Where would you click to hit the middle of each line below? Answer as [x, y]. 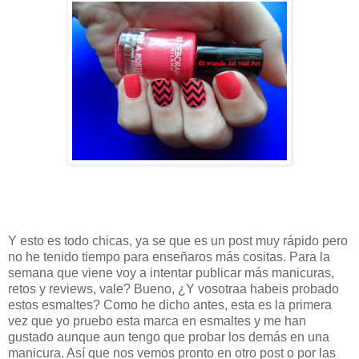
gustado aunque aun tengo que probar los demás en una [169, 337]
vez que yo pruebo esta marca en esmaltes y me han [157, 321]
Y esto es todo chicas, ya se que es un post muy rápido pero [178, 241]
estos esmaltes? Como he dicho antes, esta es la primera [170, 305]
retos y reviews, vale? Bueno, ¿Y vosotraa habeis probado [173, 289]
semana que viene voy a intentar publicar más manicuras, [171, 273]
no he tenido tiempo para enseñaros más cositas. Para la [169, 257]
